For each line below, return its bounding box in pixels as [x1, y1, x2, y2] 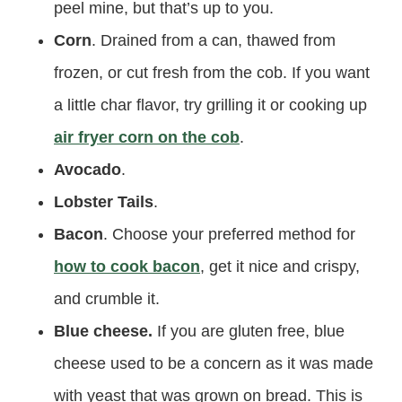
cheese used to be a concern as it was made [54, 354, 373, 372]
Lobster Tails [54, 193, 153, 211]
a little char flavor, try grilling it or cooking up [54, 96, 367, 114]
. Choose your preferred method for [103, 225, 355, 243]
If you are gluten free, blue [153, 322, 345, 340]
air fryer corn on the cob [54, 128, 240, 146]
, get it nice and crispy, [200, 258, 360, 275]
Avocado [54, 161, 121, 179]
